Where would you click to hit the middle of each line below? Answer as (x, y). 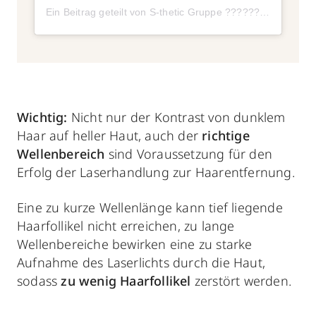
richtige (226, 136)
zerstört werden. (241, 281)
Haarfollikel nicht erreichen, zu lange (126, 226)
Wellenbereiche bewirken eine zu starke (135, 244)
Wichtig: (42, 117)
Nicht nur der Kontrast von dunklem (176, 117)
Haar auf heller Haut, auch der (110, 136)
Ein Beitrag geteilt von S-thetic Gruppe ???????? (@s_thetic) (265, 12)
